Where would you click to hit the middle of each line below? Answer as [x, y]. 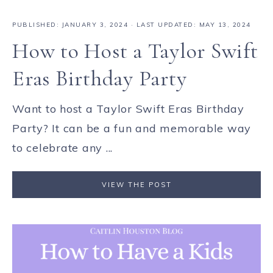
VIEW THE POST [136, 185]
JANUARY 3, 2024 [95, 25]
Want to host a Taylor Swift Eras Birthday [128, 109]
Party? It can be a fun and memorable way [132, 129]
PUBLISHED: [37, 25]
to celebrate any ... [62, 148]
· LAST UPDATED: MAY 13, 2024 [190, 25]
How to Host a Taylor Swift [135, 51]
